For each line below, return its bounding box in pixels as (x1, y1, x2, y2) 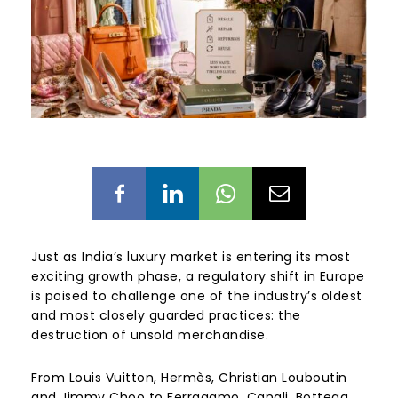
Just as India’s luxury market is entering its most (31, 247, 350, 266)
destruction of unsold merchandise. (31, 325, 268, 344)
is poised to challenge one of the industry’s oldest (31, 286, 362, 305)
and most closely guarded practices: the (31, 306, 301, 324)
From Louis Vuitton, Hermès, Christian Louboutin (31, 368, 347, 386)
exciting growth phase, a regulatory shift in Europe (31, 267, 365, 285)
